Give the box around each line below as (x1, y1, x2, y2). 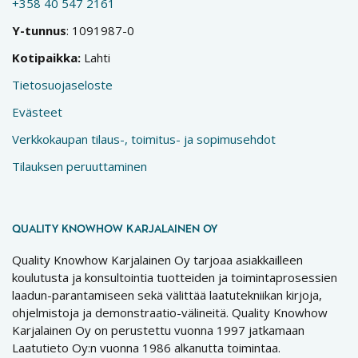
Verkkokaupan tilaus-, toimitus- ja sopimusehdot (12, 130, 276, 147)
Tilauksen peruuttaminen (12, 157, 147, 174)
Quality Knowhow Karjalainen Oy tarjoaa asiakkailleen (12, 251, 303, 268)
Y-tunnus (12, 22, 66, 38)
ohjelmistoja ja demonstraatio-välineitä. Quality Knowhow (12, 304, 328, 320)
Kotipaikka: (12, 49, 81, 66)
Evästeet (12, 103, 62, 120)
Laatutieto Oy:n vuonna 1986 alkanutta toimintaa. (12, 339, 280, 356)
